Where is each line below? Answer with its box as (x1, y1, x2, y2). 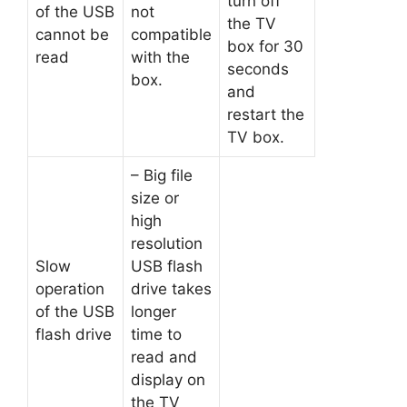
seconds (227, 59, 289, 78)
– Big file (131, 165, 193, 184)
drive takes (131, 279, 212, 298)
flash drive (35, 324, 112, 343)
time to (131, 324, 182, 343)
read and (131, 347, 197, 366)
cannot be (35, 25, 109, 44)
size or (131, 188, 179, 207)
